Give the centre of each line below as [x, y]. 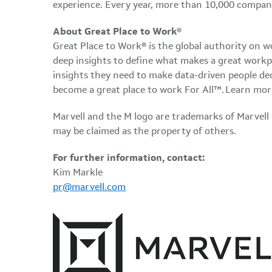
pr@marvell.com [89, 188]
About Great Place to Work [115, 32]
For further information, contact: [129, 158]
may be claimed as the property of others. [146, 132]
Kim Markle [79, 173]
